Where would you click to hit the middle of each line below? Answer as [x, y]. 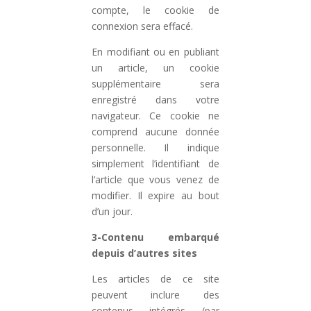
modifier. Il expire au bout [155, 195]
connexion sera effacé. [143, 26]
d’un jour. [112, 211]
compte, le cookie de [155, 10]
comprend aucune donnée [155, 132]
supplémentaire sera [155, 84]
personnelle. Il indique [155, 148]
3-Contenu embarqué [155, 237]
